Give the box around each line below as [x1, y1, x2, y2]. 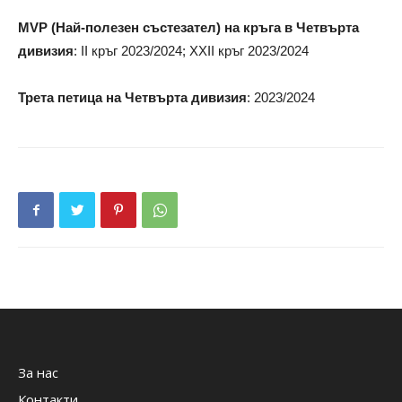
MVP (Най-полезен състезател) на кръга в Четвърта [18, 20, 359, 35]
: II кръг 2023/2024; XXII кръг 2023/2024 [74, 43, 309, 58]
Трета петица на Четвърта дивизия [18, 90, 247, 105]
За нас [18, 363, 58, 381]
